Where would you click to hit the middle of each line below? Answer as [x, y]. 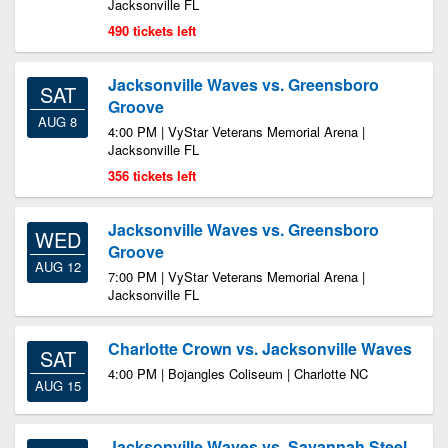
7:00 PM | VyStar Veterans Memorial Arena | [236, 276]
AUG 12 [57, 266]
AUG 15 [57, 385]
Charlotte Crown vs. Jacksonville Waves [260, 348]
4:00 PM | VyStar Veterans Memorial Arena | [236, 131]
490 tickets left [152, 30]
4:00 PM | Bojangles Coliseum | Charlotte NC [238, 373]
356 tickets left [152, 175]
